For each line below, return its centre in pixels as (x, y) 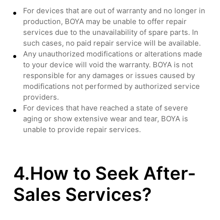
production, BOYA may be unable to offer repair (105, 21)
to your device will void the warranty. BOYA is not (108, 64)
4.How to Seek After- (105, 173)
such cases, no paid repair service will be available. (112, 43)
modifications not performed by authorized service (112, 86)
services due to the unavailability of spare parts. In (111, 32)
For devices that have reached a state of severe (106, 108)
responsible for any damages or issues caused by (109, 75)
